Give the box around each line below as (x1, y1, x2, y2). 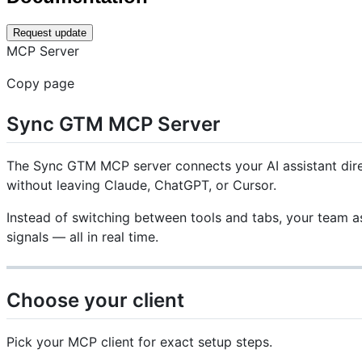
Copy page (6, 74, 74, 91)
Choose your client (6, 288, 184, 312)
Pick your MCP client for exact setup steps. (6, 334, 272, 351)
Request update (13, 26, 86, 39)
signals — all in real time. (6, 228, 158, 245)
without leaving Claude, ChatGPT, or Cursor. (6, 176, 276, 193)
